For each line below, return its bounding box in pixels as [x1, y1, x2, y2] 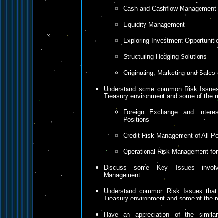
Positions [123, 116, 149, 123]
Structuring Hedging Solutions [123, 53, 207, 60]
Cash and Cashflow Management [123, 5, 216, 12]
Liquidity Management [123, 21, 185, 28]
